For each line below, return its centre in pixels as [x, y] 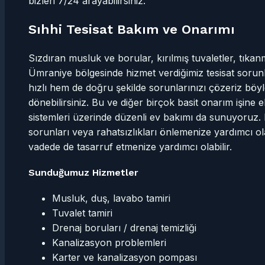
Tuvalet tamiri [82, 213]
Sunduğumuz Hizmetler [83, 172]
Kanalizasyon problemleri [109, 243]
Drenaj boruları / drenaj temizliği [124, 228]
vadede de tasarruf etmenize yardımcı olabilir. [130, 146]
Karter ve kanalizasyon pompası [125, 258]
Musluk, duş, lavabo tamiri [111, 198]
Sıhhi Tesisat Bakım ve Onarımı [132, 29]
